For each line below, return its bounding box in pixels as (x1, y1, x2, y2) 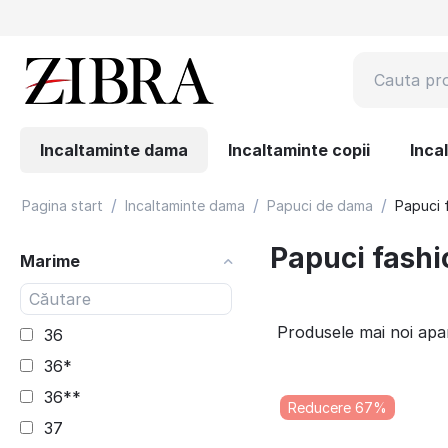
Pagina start (22, 197, 103, 214)
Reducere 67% (287, 399, 387, 416)
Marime (20, 251, 80, 271)
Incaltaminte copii (228, 140, 370, 160)
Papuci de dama (267, 197, 373, 214)
